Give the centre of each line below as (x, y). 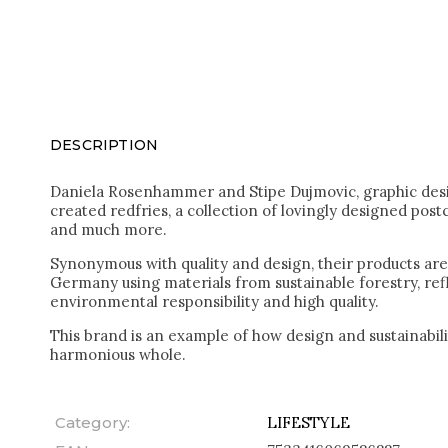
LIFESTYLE (308, 423)
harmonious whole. (118, 355)
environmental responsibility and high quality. (214, 302)
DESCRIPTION (104, 145)
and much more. (108, 230)
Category (91, 423)
